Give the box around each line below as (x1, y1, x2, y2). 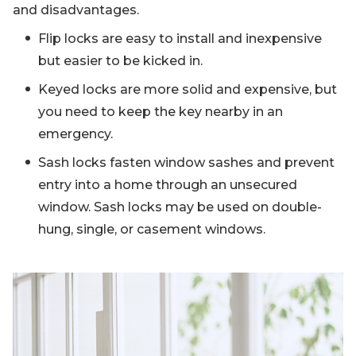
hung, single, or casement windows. (38, 222, 265, 237)
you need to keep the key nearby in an (38, 104, 283, 119)
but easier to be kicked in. (38, 53, 203, 68)
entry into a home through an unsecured (38, 177, 297, 192)
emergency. (38, 126, 113, 141)
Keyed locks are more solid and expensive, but (38, 82, 337, 97)
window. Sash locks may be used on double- (38, 199, 322, 215)
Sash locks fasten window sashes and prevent (38, 155, 335, 170)
